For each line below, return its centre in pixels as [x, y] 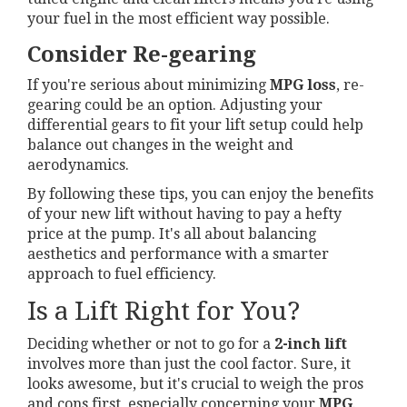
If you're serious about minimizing [149, 84]
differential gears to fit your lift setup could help [195, 124]
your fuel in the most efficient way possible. [179, 18]
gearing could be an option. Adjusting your [175, 104]
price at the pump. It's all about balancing [172, 233]
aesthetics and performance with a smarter [178, 253]
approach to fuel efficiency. [122, 273]
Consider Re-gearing [142, 54]
